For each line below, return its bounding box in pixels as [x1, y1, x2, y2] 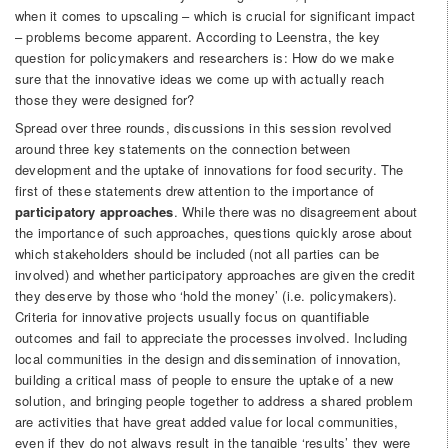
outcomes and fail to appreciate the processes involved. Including [15, 327, 408, 347]
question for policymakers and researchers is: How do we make [15, 48, 394, 68]
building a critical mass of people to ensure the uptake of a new [15, 369, 394, 389]
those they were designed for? [15, 90, 195, 110]
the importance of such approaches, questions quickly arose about [15, 222, 413, 242]
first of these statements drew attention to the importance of [15, 180, 374, 200]
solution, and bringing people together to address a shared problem [15, 390, 413, 410]
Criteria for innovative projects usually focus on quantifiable [15, 306, 370, 326]
